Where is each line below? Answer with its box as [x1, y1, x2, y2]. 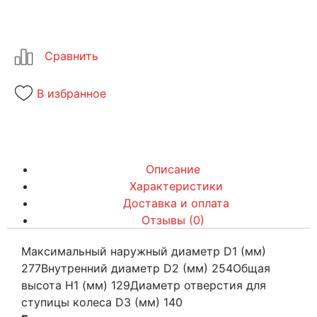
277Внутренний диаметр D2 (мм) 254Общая [21, 260, 270, 275]
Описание [145, 161, 200, 176]
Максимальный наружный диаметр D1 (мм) [21, 243, 266, 258]
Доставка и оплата [123, 195, 229, 210]
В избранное [37, 86, 106, 100]
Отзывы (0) [141, 212, 204, 227]
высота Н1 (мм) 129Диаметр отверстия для [21, 277, 266, 292]
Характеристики [129, 178, 223, 193]
